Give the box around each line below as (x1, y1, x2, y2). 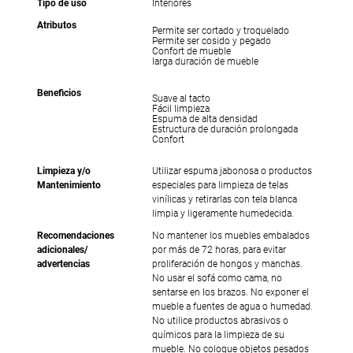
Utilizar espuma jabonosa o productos (151, 165, 312, 176)
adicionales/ (37, 243, 88, 255)
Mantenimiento (37, 179, 102, 191)
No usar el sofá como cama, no (151, 272, 282, 284)
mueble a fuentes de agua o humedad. (151, 300, 313, 312)
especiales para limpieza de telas (151, 179, 288, 191)
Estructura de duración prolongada (151, 123, 298, 135)
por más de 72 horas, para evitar (151, 243, 286, 255)
